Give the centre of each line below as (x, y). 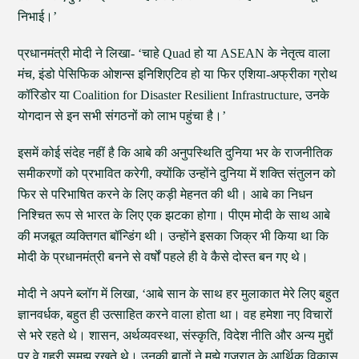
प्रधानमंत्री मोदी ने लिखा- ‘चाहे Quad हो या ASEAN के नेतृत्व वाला (174, 53)
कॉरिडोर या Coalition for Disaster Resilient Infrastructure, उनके (174, 95)
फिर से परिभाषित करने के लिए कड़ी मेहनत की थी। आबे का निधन (165, 194)
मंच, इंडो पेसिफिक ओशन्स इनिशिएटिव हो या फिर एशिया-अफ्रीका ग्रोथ (178, 74)
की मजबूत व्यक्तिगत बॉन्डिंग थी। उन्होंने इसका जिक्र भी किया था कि (173, 236)
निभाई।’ (38, 16)
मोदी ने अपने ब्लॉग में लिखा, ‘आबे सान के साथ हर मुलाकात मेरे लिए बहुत (179, 294)
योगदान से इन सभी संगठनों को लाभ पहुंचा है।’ (122, 116)
